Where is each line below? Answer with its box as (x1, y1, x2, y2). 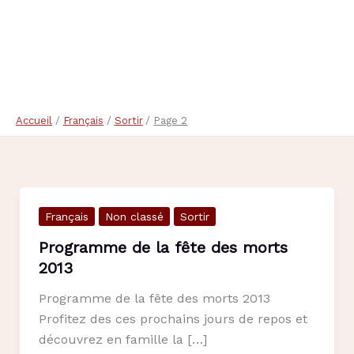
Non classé (104, 210, 164, 223)
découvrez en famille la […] (38, 331, 207, 347)
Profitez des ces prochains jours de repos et (38, 311, 307, 326)
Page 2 (153, 115, 188, 126)
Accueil (16, 115, 52, 126)
